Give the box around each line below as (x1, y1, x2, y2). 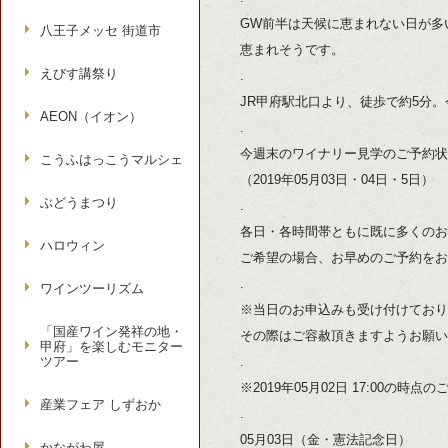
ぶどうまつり (40, 195, 118, 210)
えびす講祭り (40, 66, 118, 81)
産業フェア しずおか (40, 397, 161, 412)
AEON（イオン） (40, 109, 142, 124)
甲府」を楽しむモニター (40, 339, 183, 354)
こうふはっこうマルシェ (40, 152, 183, 167)
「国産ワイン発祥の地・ (40, 324, 183, 339)
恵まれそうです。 (240, 42, 344, 57)
